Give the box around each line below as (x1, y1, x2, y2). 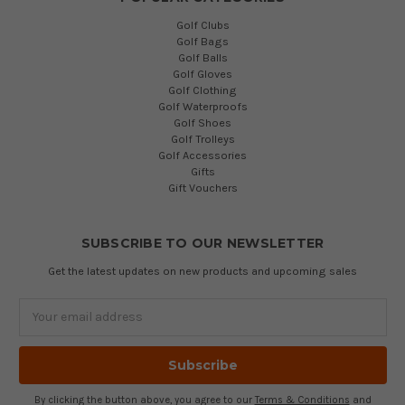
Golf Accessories (158, 147, 247, 162)
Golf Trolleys (170, 131, 235, 146)
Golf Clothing (168, 82, 237, 97)
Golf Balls (177, 50, 228, 64)
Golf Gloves (173, 66, 232, 80)
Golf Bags (176, 33, 229, 48)
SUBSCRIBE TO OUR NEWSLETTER (80, 234, 325, 251)
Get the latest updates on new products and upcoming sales (48, 263, 357, 278)
